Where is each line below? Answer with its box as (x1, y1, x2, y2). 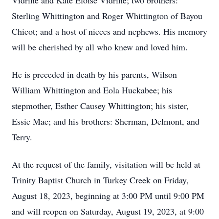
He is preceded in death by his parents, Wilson (12, 68, 177, 80)
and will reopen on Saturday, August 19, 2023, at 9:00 (12, 205, 204, 217)
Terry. (12, 131, 32, 143)
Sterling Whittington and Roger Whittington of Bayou (12, 10, 202, 22)
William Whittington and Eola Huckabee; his (12, 84, 172, 96)
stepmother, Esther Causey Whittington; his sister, (12, 100, 189, 111)
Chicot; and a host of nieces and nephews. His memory (12, 25, 207, 37)
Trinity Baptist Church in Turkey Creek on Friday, (12, 174, 189, 186)
